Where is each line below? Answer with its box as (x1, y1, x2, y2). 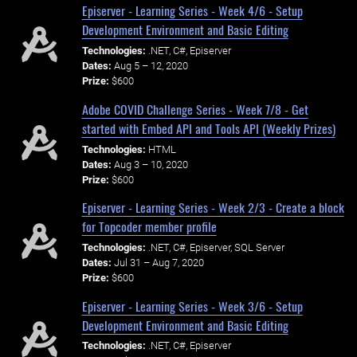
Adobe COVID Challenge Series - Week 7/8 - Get (81, 99, 308, 119)
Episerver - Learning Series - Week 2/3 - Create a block (81, 198, 344, 218)
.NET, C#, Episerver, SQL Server (147, 241, 284, 253)
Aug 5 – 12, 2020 (113, 60, 188, 73)
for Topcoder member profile (81, 217, 217, 237)
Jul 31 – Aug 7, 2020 (113, 256, 204, 269)
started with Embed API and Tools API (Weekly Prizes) (81, 118, 335, 138)
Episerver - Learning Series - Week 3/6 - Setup (81, 296, 303, 316)
